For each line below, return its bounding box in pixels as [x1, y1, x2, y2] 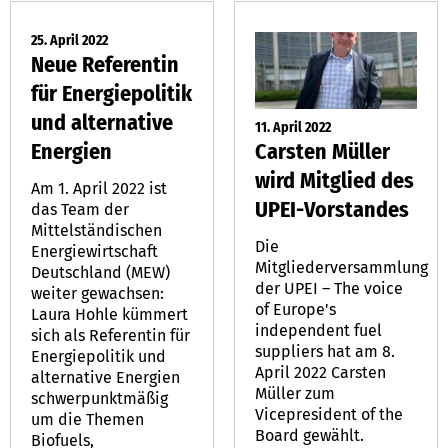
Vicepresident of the [255, 404, 403, 424]
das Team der [31, 200, 129, 219]
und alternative [31, 109, 173, 136]
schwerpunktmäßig [31, 389, 168, 408]
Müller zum [255, 383, 335, 403]
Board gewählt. [255, 425, 364, 445]
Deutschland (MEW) [31, 263, 170, 282]
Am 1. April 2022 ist [31, 179, 167, 198]
